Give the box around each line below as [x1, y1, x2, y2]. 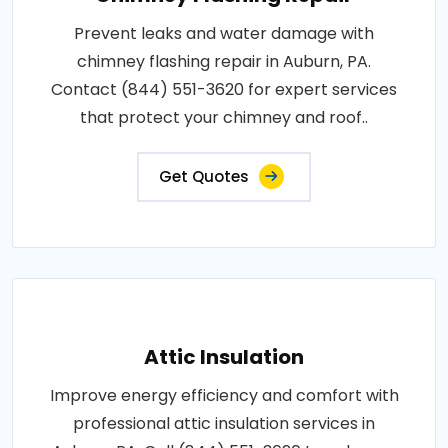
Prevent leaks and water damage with [74, 22, 374, 45]
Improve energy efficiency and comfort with [49, 384, 399, 407]
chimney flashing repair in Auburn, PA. [77, 50, 371, 73]
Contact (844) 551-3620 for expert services [51, 78, 397, 101]
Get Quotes [159, 166, 249, 187]
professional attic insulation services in [73, 412, 375, 435]
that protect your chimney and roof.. [80, 106, 368, 129]
